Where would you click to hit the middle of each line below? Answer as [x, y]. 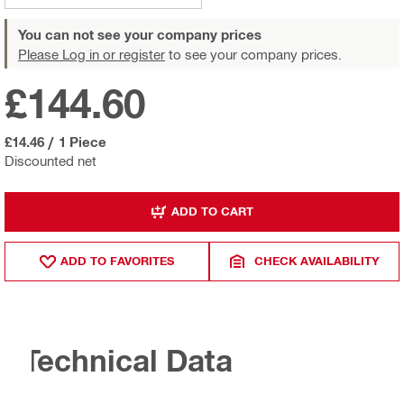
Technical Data [128, 360]
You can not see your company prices [140, 34]
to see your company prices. [253, 54]
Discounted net [50, 160]
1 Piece [83, 141]
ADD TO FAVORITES [118, 261]
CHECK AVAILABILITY [317, 261]
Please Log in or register [92, 54]
